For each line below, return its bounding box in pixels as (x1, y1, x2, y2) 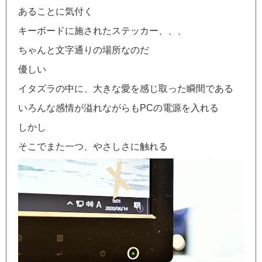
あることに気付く (18, 6, 93, 16)
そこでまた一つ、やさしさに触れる (18, 141, 168, 151)
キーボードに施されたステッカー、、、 (18, 25, 187, 36)
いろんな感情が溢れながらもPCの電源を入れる (18, 102, 219, 113)
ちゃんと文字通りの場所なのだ (18, 44, 149, 55)
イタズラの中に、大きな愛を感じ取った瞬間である (18, 83, 233, 94)
